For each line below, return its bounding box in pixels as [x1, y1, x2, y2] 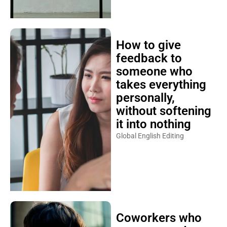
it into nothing [116, 117, 191, 131]
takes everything [116, 78, 206, 92]
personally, [116, 91, 175, 105]
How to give [116, 38, 181, 52]
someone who [116, 64, 193, 79]
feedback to [116, 51, 182, 65]
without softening [116, 104, 211, 118]
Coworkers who [116, 211, 202, 225]
